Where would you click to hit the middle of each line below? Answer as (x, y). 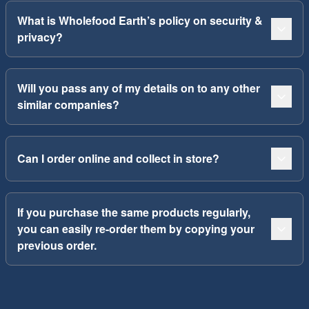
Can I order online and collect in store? (118, 158)
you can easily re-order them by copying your (136, 229)
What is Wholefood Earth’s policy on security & (140, 20)
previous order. (57, 245)
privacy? (40, 37)
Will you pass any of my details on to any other (139, 88)
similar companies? (68, 104)
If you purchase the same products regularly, (134, 212)
